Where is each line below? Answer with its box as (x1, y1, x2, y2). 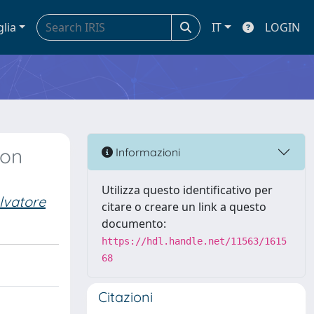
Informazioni (113, 144, 180, 159)
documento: (102, 216, 166, 231)
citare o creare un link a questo (102, 199, 266, 214)
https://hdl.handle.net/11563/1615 (102, 235, 287, 247)
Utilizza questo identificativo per (102, 182, 273, 198)
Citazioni (98, 288, 153, 306)
